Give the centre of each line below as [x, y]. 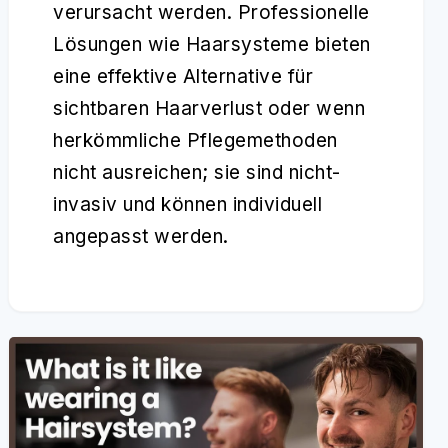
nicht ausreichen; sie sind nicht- [197, 172]
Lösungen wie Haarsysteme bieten [212, 44]
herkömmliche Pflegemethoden [195, 140]
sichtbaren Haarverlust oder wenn [209, 108]
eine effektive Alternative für [183, 76]
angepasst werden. [141, 236]
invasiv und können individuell [187, 204]
